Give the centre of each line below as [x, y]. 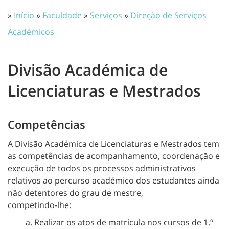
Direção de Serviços [168, 15]
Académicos [31, 32]
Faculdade [62, 15]
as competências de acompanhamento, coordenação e [114, 156]
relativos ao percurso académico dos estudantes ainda [113, 180]
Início [24, 15]
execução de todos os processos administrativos [102, 168]
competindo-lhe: [39, 205]
